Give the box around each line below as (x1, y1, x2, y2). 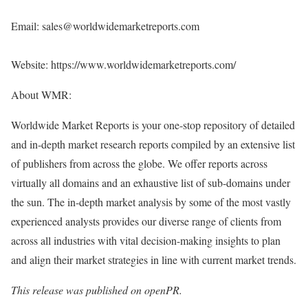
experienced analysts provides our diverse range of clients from (11, 214, 281, 228)
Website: (11, 57, 51, 71)
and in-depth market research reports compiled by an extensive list (11, 137, 295, 151)
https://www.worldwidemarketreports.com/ (51, 57, 236, 71)
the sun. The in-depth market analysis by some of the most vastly (11, 195, 291, 209)
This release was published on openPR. (11, 283, 182, 297)
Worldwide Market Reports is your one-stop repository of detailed (11, 118, 295, 132)
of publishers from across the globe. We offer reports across (11, 156, 267, 170)
